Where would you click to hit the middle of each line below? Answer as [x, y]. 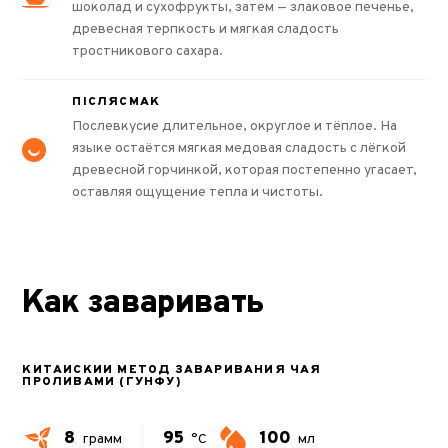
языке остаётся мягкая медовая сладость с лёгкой [239, 148]
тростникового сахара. [148, 51]
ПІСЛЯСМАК [116, 101]
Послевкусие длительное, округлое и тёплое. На [235, 126]
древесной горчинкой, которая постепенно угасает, [245, 170]
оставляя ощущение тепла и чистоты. [198, 192]
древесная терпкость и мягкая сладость [206, 29]
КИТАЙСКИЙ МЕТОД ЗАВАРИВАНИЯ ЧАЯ [172, 369]
